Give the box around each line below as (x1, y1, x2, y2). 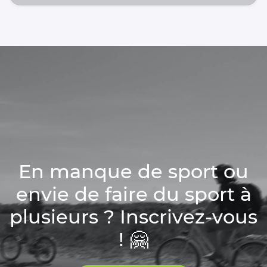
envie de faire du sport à (15, 182, 252, 206)
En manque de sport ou (18, 159, 249, 183)
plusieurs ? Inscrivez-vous (10, 204, 257, 228)
